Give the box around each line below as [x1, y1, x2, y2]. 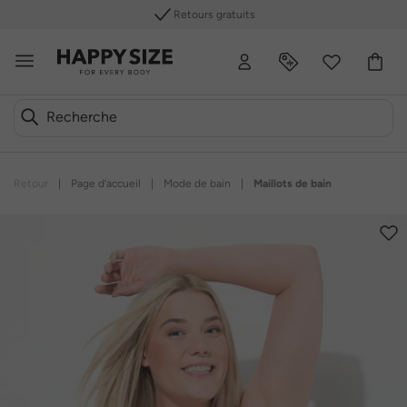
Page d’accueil [71, 177, 141, 190]
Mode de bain [164, 177, 231, 190]
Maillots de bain [253, 177, 332, 190]
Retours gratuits [174, 8, 255, 21]
